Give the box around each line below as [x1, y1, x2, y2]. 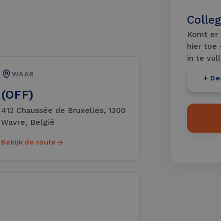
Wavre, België [1, 117, 55, 127]
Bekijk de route [1, 138, 56, 147]
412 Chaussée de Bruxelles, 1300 [1, 106, 126, 115]
